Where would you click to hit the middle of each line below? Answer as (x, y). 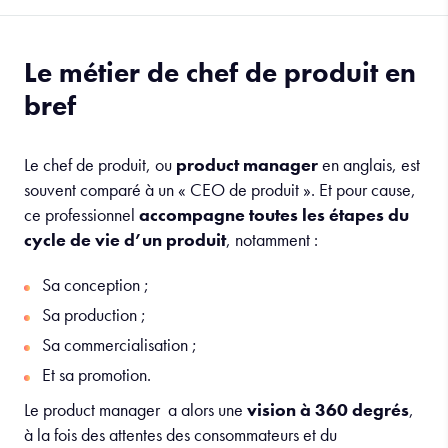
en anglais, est (369, 164)
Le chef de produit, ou (100, 164)
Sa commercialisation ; (119, 344)
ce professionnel (81, 214)
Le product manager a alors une (133, 409)
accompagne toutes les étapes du (274, 214)
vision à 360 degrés (326, 409)
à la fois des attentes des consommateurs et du (180, 434)
